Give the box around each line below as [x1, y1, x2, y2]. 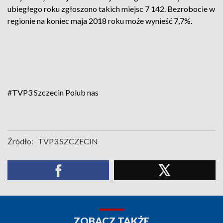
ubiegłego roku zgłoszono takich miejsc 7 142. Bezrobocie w [7, 4, 215, 13]
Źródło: [7, 136, 33, 146]
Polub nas [65, 88, 99, 97]
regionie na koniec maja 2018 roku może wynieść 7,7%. [7, 16, 192, 25]
